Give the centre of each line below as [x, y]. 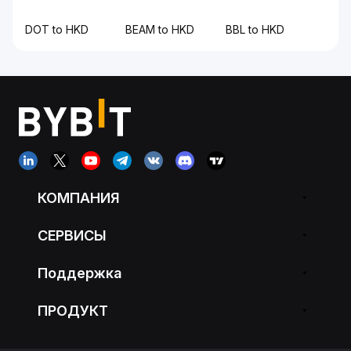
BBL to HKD [255, 29]
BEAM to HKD [160, 29]
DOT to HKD [57, 29]
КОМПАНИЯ [79, 197]
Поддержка [80, 273]
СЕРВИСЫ [72, 235]
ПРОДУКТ [73, 310]
